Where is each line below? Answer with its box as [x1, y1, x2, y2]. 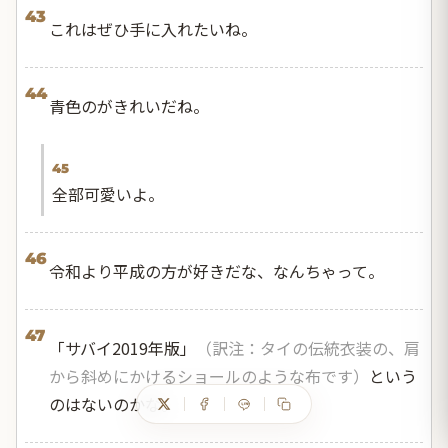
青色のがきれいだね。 [49, 94, 209, 119]
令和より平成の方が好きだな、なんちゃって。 [49, 259, 384, 284]
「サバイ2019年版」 [49, 336, 196, 361]
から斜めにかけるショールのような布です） [49, 364, 369, 389]
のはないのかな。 [49, 392, 177, 417]
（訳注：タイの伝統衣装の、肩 [196, 336, 420, 361]
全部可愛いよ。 [52, 182, 164, 207]
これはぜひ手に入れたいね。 [49, 17, 257, 42]
